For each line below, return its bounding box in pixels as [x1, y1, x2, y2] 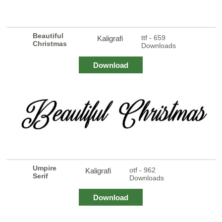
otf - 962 [129, 166, 156, 174]
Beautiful [33, 31, 64, 40]
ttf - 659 [141, 33, 166, 42]
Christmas [33, 39, 67, 48]
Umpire [33, 164, 57, 172]
